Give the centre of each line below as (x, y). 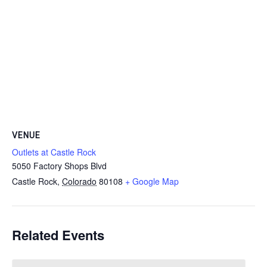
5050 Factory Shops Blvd (59, 165)
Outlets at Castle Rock (54, 152)
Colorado (79, 181)
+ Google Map (152, 181)
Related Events (58, 235)
